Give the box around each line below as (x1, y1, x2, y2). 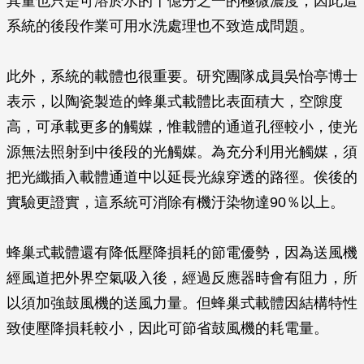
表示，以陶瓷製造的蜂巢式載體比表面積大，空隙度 (6, 93, 343, 110)
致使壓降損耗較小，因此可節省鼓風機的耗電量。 (6, 320, 328, 336)
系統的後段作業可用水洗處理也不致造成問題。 (6, 18, 314, 34)
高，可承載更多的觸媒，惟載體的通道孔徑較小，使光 (6, 119, 357, 135)
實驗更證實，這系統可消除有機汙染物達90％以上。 (6, 194, 344, 210)
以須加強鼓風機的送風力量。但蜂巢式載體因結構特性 (6, 295, 357, 311)
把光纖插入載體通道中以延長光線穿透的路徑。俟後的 (6, 169, 357, 185)
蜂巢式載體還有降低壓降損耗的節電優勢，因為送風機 (6, 245, 357, 261)
